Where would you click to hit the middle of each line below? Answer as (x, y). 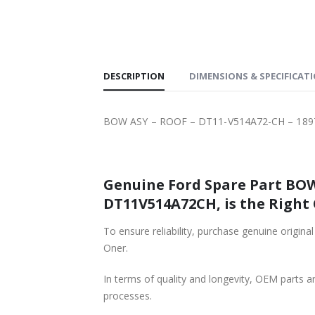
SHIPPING (56, 9)
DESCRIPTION (134, 76)
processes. (128, 295)
